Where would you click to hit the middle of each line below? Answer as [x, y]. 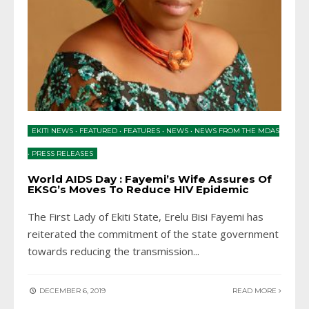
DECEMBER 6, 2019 [71, 290]
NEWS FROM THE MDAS [237, 130]
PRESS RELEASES [62, 153]
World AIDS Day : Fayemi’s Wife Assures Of [150, 179]
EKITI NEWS [52, 130]
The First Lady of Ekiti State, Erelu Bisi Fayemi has [146, 216]
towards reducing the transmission [110, 251]
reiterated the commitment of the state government [153, 233]
